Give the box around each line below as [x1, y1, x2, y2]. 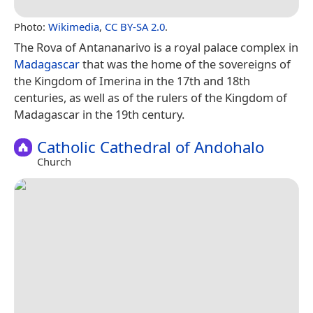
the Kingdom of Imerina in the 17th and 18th [14, 72, 250, 89]
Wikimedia [48, 19, 99, 34]
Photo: [14, 19, 48, 34]
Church [37, 154, 71, 169]
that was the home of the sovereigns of [80, 55, 291, 72]
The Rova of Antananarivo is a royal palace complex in [14, 38, 298, 55]
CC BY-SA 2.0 [105, 19, 165, 34]
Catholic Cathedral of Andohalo [37, 136, 264, 158]
